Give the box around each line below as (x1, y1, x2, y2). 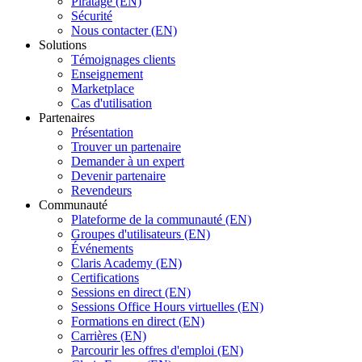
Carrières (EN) (71, 328, 146, 343)
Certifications (71, 270, 139, 284)
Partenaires (39, 110, 95, 124)
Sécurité (71, 8, 112, 23)
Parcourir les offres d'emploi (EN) (71, 343, 243, 357)
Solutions (39, 37, 86, 52)
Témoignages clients (71, 52, 175, 66)
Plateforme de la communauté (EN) (71, 212, 251, 226)
